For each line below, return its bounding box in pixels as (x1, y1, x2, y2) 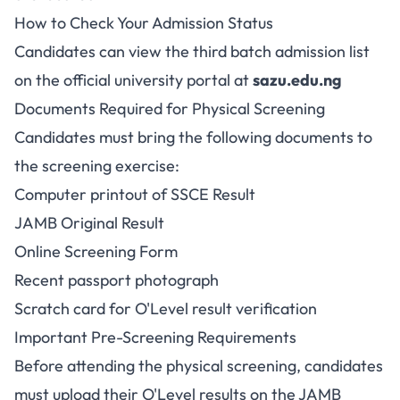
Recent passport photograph (14, 270, 219, 290)
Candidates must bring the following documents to (14, 127, 372, 147)
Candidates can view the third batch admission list (14, 41, 370, 62)
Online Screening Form (14, 241, 178, 262)
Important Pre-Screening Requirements (14, 327, 296, 347)
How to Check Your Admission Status (14, 12, 273, 33)
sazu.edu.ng (253, 70, 342, 90)
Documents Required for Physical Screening (14, 98, 325, 119)
